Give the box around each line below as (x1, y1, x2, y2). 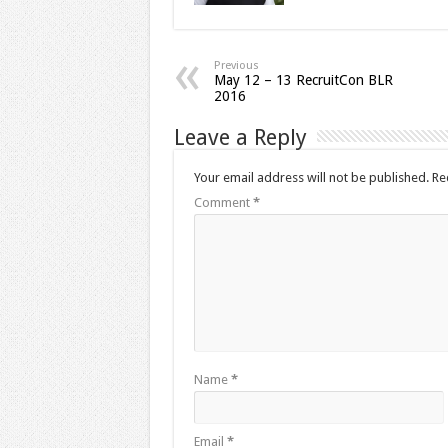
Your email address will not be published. (193, 169, 429, 185)
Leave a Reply (173, 124, 307, 150)
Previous (213, 58, 259, 72)
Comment (193, 194, 253, 210)
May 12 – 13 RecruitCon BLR (213, 71, 393, 88)
